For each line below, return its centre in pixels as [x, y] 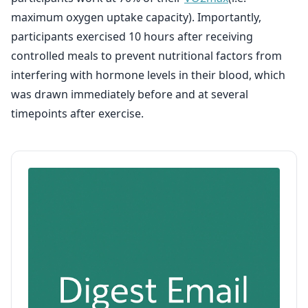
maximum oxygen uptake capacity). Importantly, [136, 17]
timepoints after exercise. [77, 113]
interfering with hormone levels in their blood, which [148, 75]
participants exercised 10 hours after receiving [132, 36]
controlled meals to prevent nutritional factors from [146, 56]
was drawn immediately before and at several [130, 94]
